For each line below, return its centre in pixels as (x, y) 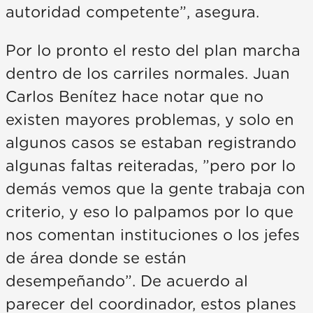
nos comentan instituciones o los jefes (153, 236)
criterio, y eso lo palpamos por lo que (150, 213)
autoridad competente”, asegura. (132, 13)
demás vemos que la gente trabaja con (155, 190)
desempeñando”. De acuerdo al (127, 282)
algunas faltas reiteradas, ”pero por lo (151, 167)
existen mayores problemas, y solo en (150, 121)
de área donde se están (96, 259)
